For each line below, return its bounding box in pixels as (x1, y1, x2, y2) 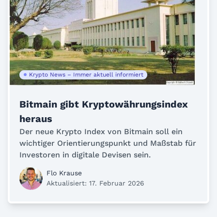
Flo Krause (46, 169, 82, 177)
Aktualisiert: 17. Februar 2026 (46, 179, 144, 187)
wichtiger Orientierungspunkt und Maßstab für (19, 138, 196, 148)
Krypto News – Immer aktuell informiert (29, 71, 143, 78)
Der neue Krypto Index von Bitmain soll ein (19, 126, 183, 136)
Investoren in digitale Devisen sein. (19, 150, 151, 159)
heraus (19, 112, 52, 124)
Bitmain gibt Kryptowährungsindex (19, 98, 188, 110)
